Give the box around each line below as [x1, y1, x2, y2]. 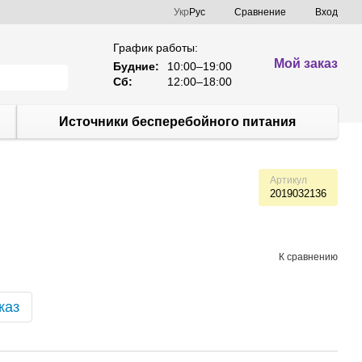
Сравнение [234, 6, 286, 18]
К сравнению [279, 250, 338, 263]
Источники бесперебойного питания [58, 115, 296, 128]
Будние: [113, 59, 160, 73]
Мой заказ [274, 57, 339, 70]
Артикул [270, 175, 307, 186]
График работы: [113, 40, 199, 54]
